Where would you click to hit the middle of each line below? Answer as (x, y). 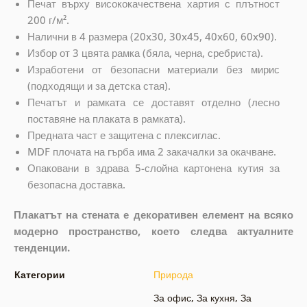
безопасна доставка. (76, 185)
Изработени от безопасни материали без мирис (153, 70)
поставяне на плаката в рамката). (106, 119)
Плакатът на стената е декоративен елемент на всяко (153, 215)
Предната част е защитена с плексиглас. (124, 135)
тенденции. (41, 248)
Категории (39, 275)
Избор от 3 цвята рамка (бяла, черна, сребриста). (145, 53)
